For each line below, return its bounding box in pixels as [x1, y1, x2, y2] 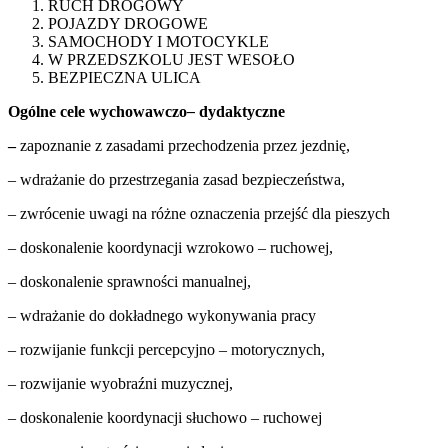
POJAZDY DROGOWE [48, 15, 208, 33]
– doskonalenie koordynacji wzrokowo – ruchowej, [8, 239, 333, 257]
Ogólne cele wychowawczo [8, 103, 187, 121]
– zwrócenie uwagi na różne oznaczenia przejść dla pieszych [8, 205, 390, 223]
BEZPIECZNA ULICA [48, 69, 201, 87]
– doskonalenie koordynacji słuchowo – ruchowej [8, 409, 322, 427]
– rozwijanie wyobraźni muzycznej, [8, 375, 233, 393]
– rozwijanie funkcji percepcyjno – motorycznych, [8, 341, 325, 359]
